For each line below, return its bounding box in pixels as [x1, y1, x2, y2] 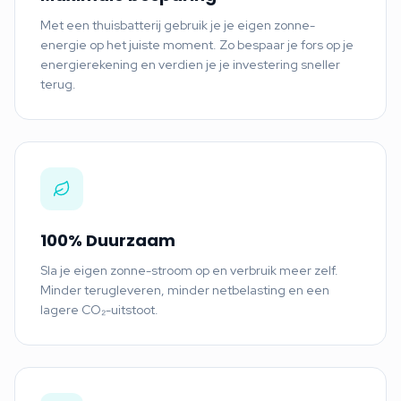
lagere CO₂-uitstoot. [40, 301, 158, 318]
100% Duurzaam [40, 228, 175, 252]
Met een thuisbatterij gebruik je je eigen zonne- [40, 16, 315, 33]
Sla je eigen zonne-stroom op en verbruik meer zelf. [40, 261, 338, 278]
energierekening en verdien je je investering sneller [40, 55, 340, 73]
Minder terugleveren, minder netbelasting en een [40, 281, 329, 298]
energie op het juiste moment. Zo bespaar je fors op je [40, 36, 354, 53]
